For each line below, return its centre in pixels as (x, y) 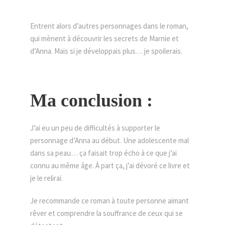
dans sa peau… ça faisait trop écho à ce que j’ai (103, 153)
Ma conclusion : (91, 100)
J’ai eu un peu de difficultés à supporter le (95, 128)
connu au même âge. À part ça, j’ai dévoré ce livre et (110, 165)
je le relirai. (46, 178)
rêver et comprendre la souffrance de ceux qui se (106, 213)
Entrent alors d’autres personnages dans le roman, (109, 26)
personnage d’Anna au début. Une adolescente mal (109, 140)
